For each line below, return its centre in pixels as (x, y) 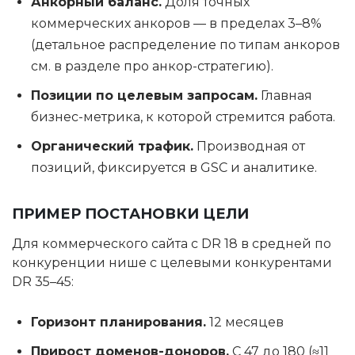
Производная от (249, 146)
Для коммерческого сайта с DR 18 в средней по (172, 244)
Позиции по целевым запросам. (144, 95)
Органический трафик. (112, 146)
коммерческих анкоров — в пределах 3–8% (176, 23)
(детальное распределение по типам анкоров (185, 45)
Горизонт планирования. (118, 322)
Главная (285, 95)
